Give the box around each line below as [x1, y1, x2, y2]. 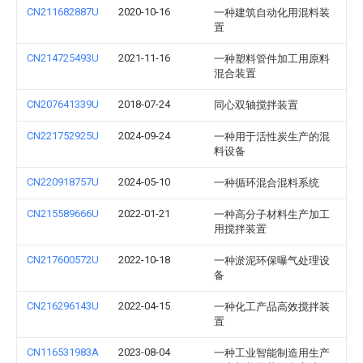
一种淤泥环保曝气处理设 [214, 254, 330, 267]
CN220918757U [27, 176, 99, 188]
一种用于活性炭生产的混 [214, 130, 330, 143]
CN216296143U [27, 300, 99, 312]
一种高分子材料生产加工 [214, 208, 330, 220]
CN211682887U [27, 6, 99, 18]
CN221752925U [27, 130, 99, 142]
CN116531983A [27, 346, 99, 358]
